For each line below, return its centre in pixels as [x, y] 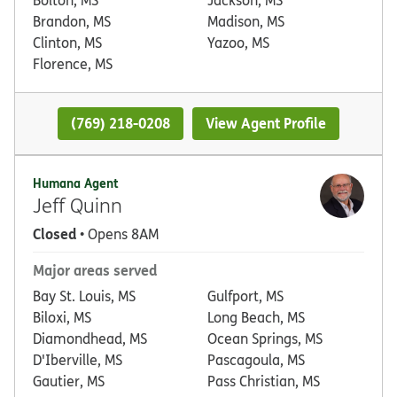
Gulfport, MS [245, 296]
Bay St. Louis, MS [84, 296]
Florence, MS [73, 63]
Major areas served [95, 269]
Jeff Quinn [78, 205]
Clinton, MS [67, 42]
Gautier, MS [69, 381]
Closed [54, 233]
